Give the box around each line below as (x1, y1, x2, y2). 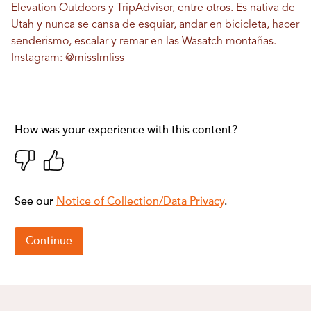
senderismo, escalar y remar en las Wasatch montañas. (11, 36, 276, 48)
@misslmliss (65, 53, 124, 65)
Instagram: (11, 53, 65, 65)
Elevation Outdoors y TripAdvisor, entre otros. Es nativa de (11, 3, 295, 15)
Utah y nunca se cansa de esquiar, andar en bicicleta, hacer (11, 19, 299, 31)
